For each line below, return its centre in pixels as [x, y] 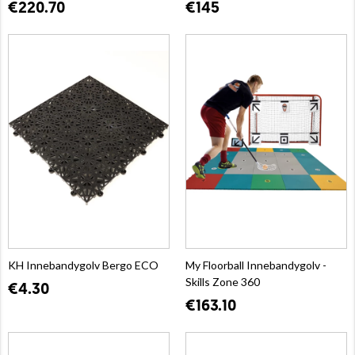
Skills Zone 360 [223, 281]
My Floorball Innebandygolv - [256, 265]
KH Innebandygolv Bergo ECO [83, 265]
